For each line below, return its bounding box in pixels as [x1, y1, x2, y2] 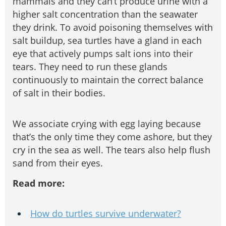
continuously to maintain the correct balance [13, 74, 203, 86]
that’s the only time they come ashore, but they [13, 130, 212, 143]
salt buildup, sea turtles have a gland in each [13, 34, 202, 47]
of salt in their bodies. [13, 87, 105, 99]
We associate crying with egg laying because [13, 117, 201, 130]
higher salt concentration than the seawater [13, 8, 198, 21]
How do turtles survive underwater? [30, 207, 181, 220]
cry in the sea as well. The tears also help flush [13, 143, 210, 156]
